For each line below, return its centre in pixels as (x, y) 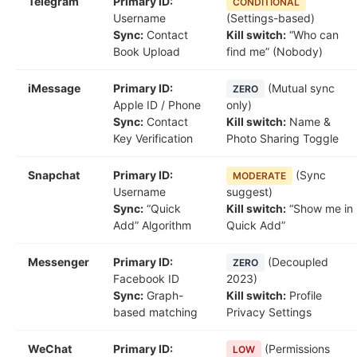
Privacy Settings (269, 312)
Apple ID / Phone (157, 105)
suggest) (249, 192)
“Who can (312, 35)
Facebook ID (146, 279)
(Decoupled (296, 262)
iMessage (54, 88)
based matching (155, 312)
